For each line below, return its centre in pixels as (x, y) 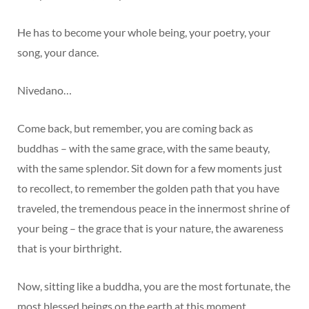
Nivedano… (44, 90)
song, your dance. (58, 52)
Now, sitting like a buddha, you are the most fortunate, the (154, 286)
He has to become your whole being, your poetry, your (144, 32)
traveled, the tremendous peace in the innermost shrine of (153, 208)
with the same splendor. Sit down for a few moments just (150, 168)
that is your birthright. (69, 248)
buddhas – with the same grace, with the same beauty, (143, 148)
